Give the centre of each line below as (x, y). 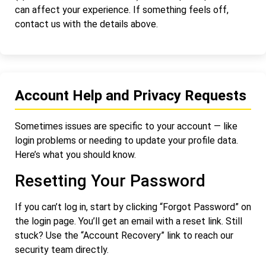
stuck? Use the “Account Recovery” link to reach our (124, 235)
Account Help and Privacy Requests (131, 96)
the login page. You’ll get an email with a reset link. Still (129, 221)
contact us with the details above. (86, 24)
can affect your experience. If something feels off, (122, 10)
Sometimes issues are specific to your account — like (126, 126)
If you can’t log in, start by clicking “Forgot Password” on (133, 207)
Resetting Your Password (110, 180)
